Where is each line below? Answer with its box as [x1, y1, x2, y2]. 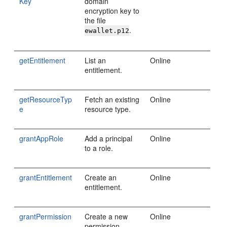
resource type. [85, 104, 131, 114]
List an [85, 55, 106, 65]
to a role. [85, 143, 113, 153]
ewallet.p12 [85, 27, 130, 34]
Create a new [85, 211, 128, 221]
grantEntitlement [19, 172, 72, 182]
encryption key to [85, 6, 140, 16]
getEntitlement [19, 55, 66, 65]
